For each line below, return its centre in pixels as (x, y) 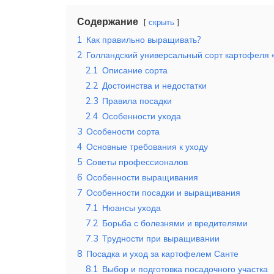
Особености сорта (123, 132)
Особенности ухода (142, 117)
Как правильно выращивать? (144, 40)
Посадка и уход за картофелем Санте (162, 254)
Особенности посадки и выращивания (163, 193)
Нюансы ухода (131, 208)
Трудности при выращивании (161, 239)
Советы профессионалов (137, 162)
